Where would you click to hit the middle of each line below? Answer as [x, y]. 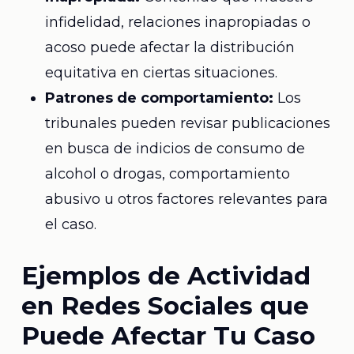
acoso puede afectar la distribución [169, 47]
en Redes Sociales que [165, 306]
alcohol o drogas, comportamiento [167, 174]
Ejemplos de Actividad [166, 276]
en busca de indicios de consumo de [175, 149]
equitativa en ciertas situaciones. [161, 73]
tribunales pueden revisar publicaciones [187, 123]
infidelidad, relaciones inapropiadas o [177, 22]
